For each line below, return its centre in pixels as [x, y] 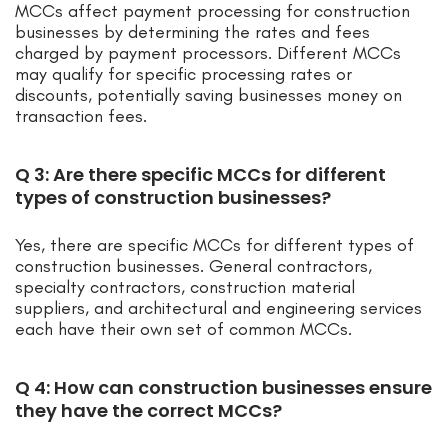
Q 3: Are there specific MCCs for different [200, 175]
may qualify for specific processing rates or [183, 74]
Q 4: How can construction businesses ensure [223, 388]
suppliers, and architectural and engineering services [218, 308]
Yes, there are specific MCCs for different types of [214, 245]
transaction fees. [81, 116]
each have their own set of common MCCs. [183, 329]
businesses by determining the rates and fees [192, 32]
